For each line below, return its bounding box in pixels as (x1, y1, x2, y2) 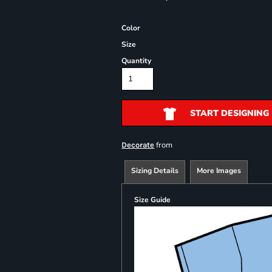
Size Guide (134, 195, 171, 205)
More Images (197, 166, 242, 175)
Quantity (121, 56, 152, 66)
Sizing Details (131, 166, 179, 175)
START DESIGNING (189, 107, 269, 120)
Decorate (121, 140, 155, 149)
